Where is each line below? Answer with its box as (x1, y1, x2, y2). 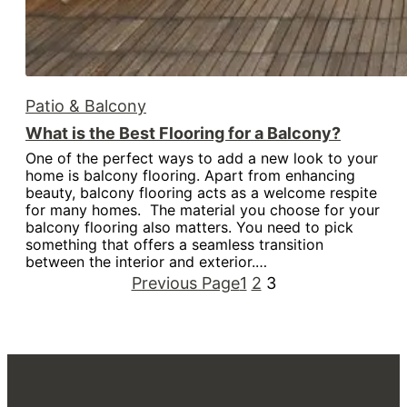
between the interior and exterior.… (25, 253, 267, 271)
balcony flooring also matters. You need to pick (25, 218, 353, 236)
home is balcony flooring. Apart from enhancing (25, 166, 355, 184)
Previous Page (131, 273, 240, 293)
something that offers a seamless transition (25, 235, 323, 253)
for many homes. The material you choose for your (25, 201, 380, 219)
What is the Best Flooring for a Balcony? (25, 124, 341, 143)
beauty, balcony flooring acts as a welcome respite (25, 184, 377, 202)
